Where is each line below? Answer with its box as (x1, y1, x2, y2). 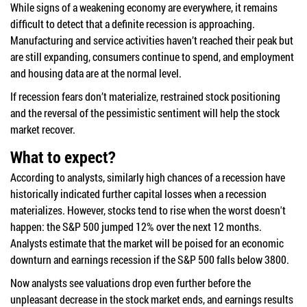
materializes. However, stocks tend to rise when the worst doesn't (10, 202, 286, 217)
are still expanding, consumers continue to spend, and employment (10, 49, 294, 64)
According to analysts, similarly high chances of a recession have (10, 169, 285, 184)
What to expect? (10, 145, 116, 168)
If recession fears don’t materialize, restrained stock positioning (10, 88, 280, 103)
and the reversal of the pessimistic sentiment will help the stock (10, 105, 280, 120)
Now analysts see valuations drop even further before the (10, 275, 251, 290)
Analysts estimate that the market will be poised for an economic (10, 235, 284, 250)
